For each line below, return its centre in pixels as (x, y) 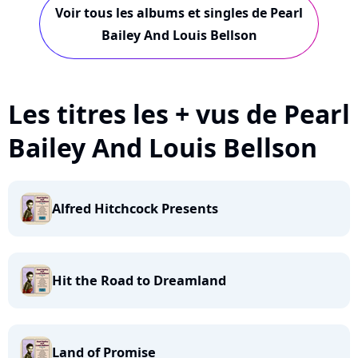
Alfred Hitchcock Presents (135, 209)
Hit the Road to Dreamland (139, 280)
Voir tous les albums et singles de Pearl (179, 13)
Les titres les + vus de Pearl (179, 114)
